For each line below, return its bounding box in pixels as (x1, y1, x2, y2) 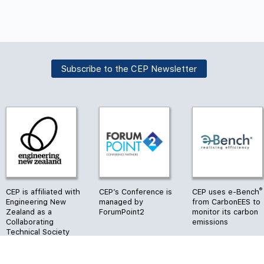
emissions (192, 217, 228, 226)
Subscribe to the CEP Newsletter (61, 63, 197, 74)
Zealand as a (6, 207, 52, 216)
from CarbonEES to (192, 197, 260, 206)
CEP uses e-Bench (192, 187, 259, 196)
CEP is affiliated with (6, 187, 80, 196)
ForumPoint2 (99, 207, 144, 216)
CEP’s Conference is (99, 187, 172, 196)
